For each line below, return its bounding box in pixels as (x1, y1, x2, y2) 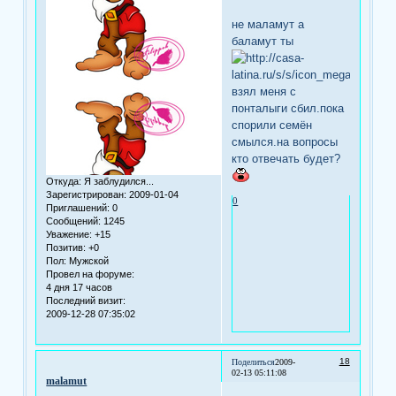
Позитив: (46, 242, 87, 254)
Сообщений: (46, 216, 102, 227)
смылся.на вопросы (232, 134, 339, 148)
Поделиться (232, 356, 276, 367)
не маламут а (232, 17, 305, 31)
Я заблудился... (81, 176, 155, 187)
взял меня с (232, 84, 297, 98)
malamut (46, 374, 88, 387)
